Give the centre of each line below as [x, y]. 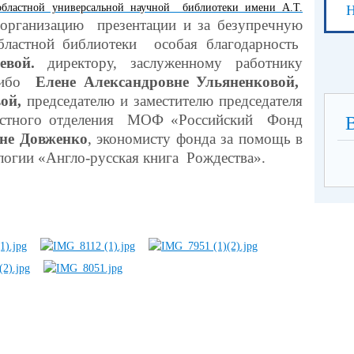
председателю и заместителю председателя [165, 100]
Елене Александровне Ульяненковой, [169, 81]
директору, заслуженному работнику [169, 62]
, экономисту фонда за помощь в [195, 138]
